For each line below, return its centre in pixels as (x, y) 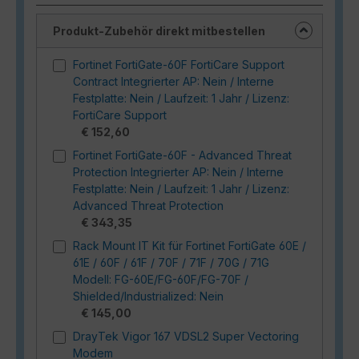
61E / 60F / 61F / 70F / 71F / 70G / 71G (171, 262)
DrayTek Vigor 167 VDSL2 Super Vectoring (186, 336)
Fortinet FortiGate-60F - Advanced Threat (182, 155)
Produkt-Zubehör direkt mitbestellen (159, 30)
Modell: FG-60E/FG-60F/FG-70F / (161, 279)
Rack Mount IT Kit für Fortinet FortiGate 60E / (190, 245)
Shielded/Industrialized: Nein (148, 296)
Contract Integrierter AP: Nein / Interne (173, 81)
